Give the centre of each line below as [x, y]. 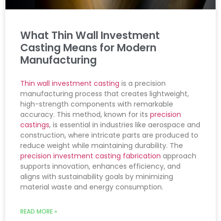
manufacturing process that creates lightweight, [105, 93]
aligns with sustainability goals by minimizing [97, 176]
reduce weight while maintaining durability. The [102, 145]
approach [179, 156]
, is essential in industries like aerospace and [125, 125]
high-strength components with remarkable [97, 104]
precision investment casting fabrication [91, 156]
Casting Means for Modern [88, 47]
